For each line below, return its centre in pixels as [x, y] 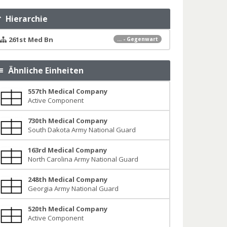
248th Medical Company [67, 179]
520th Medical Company [67, 209]
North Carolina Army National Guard [83, 159]
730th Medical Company [67, 121]
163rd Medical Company [67, 150]
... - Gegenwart [137, 39]
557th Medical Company [67, 91]
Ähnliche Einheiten [44, 70]
